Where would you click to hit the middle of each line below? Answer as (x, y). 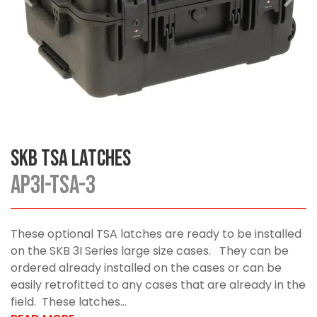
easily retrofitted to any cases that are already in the (158, 285)
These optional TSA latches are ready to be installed (156, 234)
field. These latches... (69, 302)
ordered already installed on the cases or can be (146, 268)
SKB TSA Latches (71, 159)
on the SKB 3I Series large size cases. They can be (150, 251)
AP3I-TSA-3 (53, 186)
